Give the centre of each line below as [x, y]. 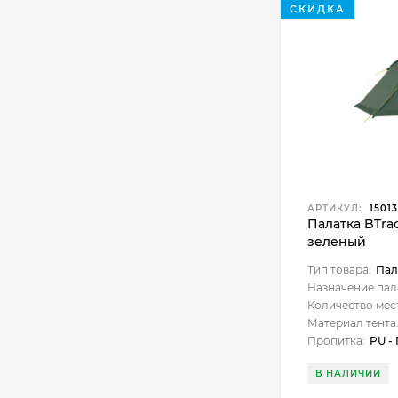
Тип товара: [339, 270]
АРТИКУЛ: [334, 208]
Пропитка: [336, 341]
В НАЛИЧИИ [348, 374]
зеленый [337, 242]
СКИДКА [318, 9]
